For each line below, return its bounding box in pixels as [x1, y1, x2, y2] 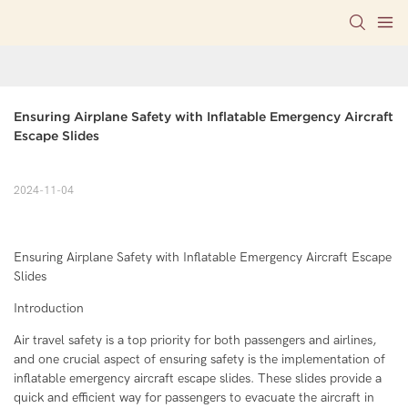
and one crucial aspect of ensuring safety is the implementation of [14, 352, 385, 368]
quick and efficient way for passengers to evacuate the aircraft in [14, 390, 374, 406]
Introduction [14, 301, 84, 317]
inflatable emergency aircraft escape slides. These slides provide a [14, 371, 382, 387]
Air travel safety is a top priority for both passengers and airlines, [14, 332, 376, 349]
